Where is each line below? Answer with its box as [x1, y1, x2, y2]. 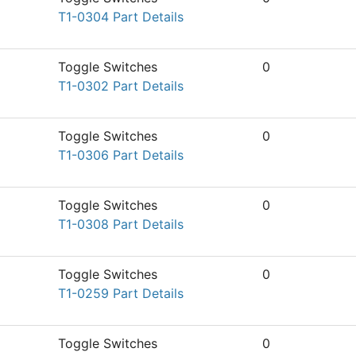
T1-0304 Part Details [58, 9, 184, 25]
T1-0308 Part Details [58, 216, 184, 232]
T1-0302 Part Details [58, 78, 184, 94]
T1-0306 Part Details [58, 147, 184, 163]
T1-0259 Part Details [58, 285, 184, 301]
